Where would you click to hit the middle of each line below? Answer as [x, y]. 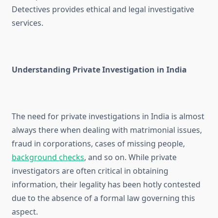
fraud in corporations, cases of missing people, [98, 144]
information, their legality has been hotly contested [106, 185]
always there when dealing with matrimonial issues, [107, 130]
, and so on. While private [130, 157]
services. [28, 23]
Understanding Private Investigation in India [99, 70]
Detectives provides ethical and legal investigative [103, 9]
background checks [48, 157]
